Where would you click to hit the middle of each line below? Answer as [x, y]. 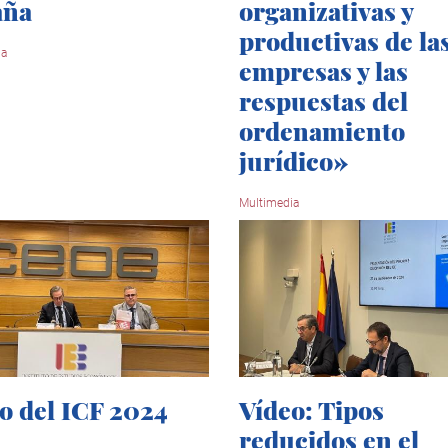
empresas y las [323, 71]
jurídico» [293, 161]
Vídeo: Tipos [311, 409]
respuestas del [323, 101]
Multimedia [269, 203]
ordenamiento [322, 131]
